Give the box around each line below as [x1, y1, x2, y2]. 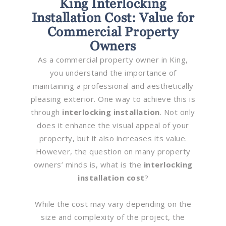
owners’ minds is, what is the [33, 159, 144, 169]
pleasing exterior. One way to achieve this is [30, 93, 196, 104]
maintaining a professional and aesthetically [32, 80, 194, 91]
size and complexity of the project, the [41, 211, 185, 222]
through [31, 106, 63, 117]
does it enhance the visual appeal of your [37, 120, 189, 130]
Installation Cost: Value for [31, 10, 195, 25]
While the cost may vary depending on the [35, 198, 191, 209]
